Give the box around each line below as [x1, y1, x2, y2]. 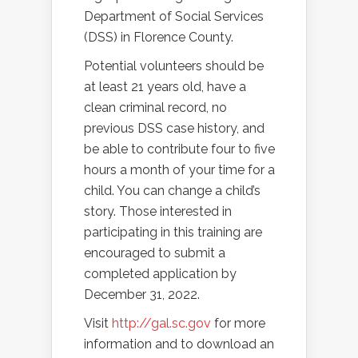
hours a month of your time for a [84, 162, 275, 178]
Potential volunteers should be [84, 58, 264, 74]
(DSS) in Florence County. [84, 30, 233, 46]
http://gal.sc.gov [112, 316, 211, 332]
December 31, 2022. [84, 287, 200, 303]
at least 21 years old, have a [84, 79, 246, 95]
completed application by [84, 266, 237, 282]
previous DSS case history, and [84, 121, 265, 137]
